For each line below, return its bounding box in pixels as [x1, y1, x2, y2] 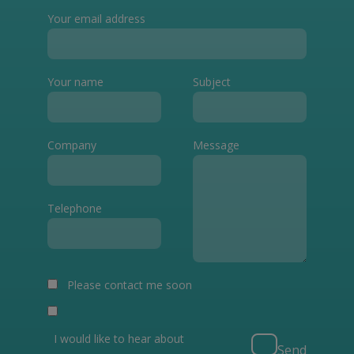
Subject [193, 74, 231, 90]
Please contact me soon [67, 277, 192, 293]
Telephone [47, 201, 102, 217]
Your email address [47, 11, 145, 27]
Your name [47, 74, 104, 90]
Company [47, 137, 96, 153]
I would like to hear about [54, 331, 184, 347]
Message [193, 137, 239, 153]
